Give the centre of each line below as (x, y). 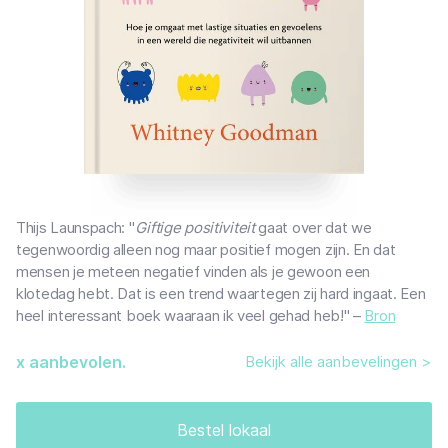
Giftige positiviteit (196, 228)
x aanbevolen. (71, 362)
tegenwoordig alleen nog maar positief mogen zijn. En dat (206, 250)
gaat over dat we (315, 228)
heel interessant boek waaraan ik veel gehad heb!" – (190, 316)
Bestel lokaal (224, 430)
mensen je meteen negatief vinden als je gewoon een (193, 272)
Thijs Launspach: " (75, 228)
